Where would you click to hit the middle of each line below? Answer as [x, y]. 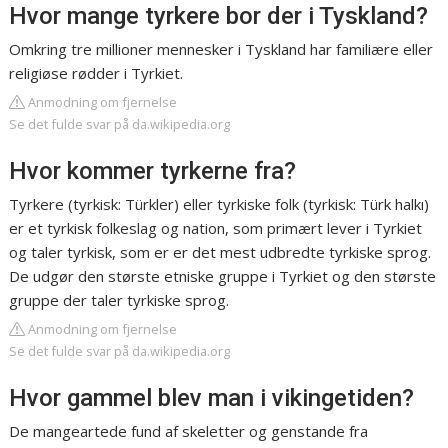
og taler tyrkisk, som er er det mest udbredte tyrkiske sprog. [220, 252]
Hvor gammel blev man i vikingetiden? [212, 398]
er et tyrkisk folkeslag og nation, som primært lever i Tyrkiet [216, 228]
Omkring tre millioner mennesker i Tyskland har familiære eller [221, 49]
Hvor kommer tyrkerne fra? [153, 171]
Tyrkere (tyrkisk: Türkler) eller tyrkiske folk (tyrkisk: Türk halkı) [219, 204]
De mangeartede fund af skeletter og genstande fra [189, 431]
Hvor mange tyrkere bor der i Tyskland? [219, 16]
